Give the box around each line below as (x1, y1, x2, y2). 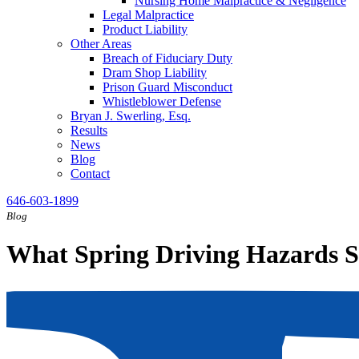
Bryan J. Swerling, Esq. (71, 109, 191, 123)
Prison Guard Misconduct (103, 80, 232, 94)
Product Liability (103, 22, 188, 36)
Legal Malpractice (103, 8, 194, 22)
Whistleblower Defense (103, 95, 221, 108)
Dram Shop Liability (103, 66, 207, 79)
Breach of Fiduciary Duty (103, 51, 232, 65)
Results (71, 123, 107, 137)
